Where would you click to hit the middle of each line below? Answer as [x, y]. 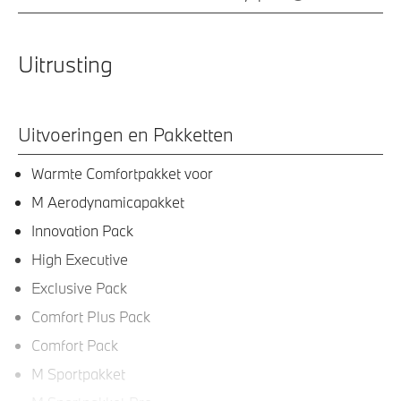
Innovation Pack [82, 230]
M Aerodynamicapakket [108, 201]
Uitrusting [65, 64]
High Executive [80, 259]
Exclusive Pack [79, 287]
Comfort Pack [75, 345]
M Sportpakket [78, 373]
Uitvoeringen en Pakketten [126, 134]
